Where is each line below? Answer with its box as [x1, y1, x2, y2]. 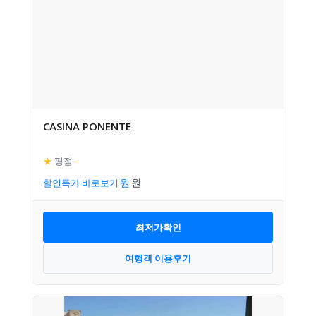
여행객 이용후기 [125, 251, 191, 265]
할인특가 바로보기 [43, 176, 119, 189]
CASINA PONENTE [43, 119, 131, 133]
